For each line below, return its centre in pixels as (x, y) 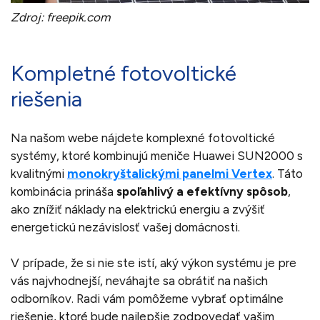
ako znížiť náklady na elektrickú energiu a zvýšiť (138, 210)
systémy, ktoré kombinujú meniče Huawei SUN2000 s (157, 156)
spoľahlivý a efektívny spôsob (201, 192)
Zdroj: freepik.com (60, 17)
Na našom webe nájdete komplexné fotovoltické (143, 138)
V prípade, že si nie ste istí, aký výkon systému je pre (154, 263)
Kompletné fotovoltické (124, 74)
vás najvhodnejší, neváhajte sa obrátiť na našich (139, 281)
